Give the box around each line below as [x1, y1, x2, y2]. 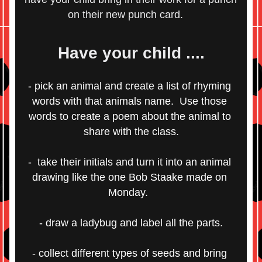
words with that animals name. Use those [32, 95, 227, 107]
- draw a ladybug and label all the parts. [39, 217, 223, 229]
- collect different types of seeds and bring [32, 247, 227, 259]
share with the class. [83, 126, 179, 137]
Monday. [108, 187, 154, 198]
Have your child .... [57, 44, 205, 62]
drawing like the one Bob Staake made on [32, 171, 227, 183]
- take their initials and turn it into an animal [28, 156, 231, 168]
